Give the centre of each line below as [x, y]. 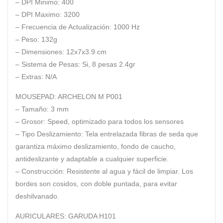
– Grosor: [31, 122]
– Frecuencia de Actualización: [63, 27]
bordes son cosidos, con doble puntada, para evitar [96, 184]
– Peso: [27, 40]
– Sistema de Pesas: [48, 64]
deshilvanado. [37, 196]
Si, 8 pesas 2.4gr [108, 64]
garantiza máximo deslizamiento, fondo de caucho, [96, 147]
